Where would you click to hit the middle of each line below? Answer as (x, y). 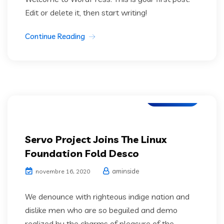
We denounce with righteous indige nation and (107, 196)
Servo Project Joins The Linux (96, 139)
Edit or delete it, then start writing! (86, 12)
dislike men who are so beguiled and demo (101, 210)
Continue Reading (55, 36)
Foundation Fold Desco (82, 153)
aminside (125, 171)
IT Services (172, 97)
